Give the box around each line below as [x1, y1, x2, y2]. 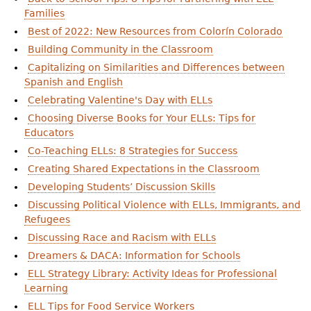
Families [24, 8, 65, 19]
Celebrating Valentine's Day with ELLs [27, 94, 212, 106]
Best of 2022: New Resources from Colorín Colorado [27, 26, 283, 37]
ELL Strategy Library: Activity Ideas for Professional [27, 268, 277, 280]
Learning [24, 283, 68, 294]
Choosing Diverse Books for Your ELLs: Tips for [27, 112, 255, 124]
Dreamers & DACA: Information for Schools [27, 250, 240, 262]
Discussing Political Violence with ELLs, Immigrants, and [27, 199, 301, 211]
